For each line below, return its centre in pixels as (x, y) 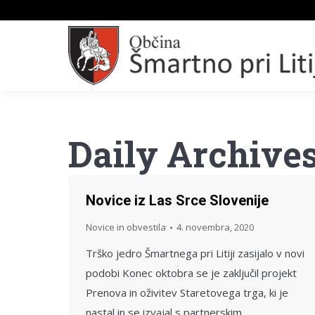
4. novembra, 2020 (215, 227)
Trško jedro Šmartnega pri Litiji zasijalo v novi (195, 253)
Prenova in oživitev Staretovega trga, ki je (187, 292)
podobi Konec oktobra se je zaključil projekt (191, 273)
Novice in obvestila (126, 227)
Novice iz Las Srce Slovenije (177, 200)
